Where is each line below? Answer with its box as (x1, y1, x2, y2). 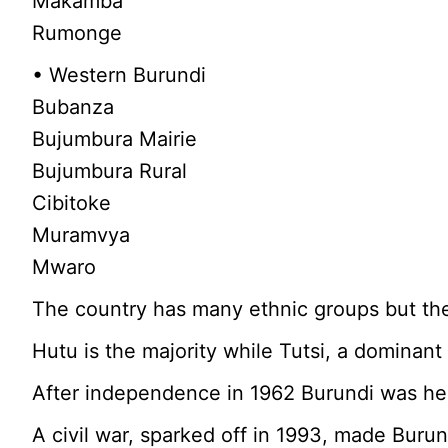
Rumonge (32, 21, 123, 46)
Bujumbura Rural (32, 159, 188, 184)
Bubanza (32, 95, 115, 120)
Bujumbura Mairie (32, 127, 198, 152)
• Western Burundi (32, 63, 207, 88)
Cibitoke (32, 191, 112, 216)
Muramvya (32, 223, 131, 248)
